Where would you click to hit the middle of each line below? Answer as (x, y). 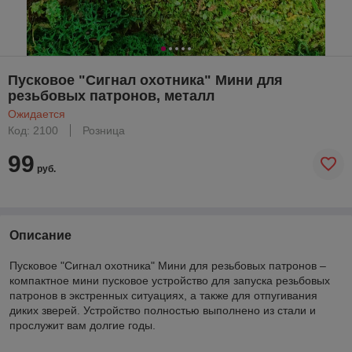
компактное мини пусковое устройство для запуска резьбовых (170, 280)
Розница (104, 130)
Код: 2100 (33, 130)
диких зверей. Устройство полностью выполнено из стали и (163, 310)
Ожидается (37, 114)
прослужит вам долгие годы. (82, 325)
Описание (40, 235)
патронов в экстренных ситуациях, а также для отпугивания (163, 295)
